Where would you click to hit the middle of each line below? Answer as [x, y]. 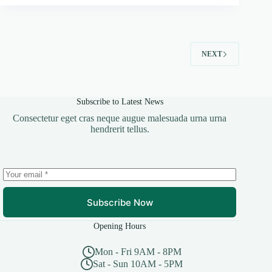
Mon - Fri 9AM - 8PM [138, 252]
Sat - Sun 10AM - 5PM [138, 264]
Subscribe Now [120, 202]
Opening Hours [120, 226]
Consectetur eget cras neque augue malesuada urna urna [120, 118]
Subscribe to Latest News [120, 102]
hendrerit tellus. [120, 129]
